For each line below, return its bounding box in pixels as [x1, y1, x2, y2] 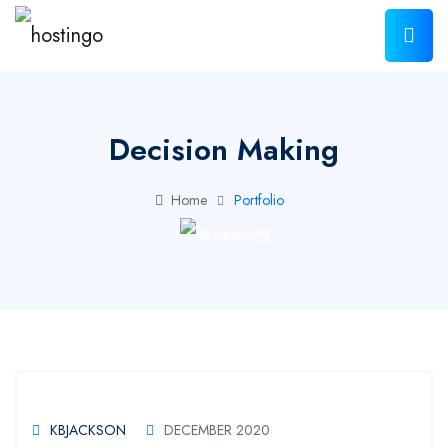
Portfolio [233, 190, 284, 211]
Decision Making [109, 128, 339, 172]
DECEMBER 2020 [164, 419, 270, 440]
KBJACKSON [50, 419, 126, 440]
